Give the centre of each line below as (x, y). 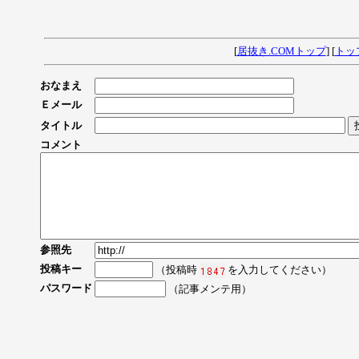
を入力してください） (278, 269)
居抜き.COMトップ (281, 51)
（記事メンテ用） (209, 288)
